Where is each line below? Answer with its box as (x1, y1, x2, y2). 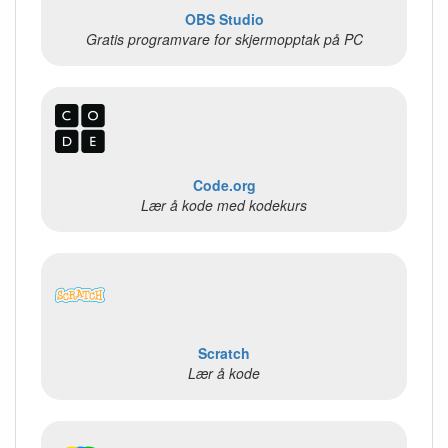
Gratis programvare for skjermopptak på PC (85, 28, 363, 49)
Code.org (192, 175, 256, 196)
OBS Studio (184, 8, 264, 29)
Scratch (198, 342, 250, 363)
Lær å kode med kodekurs (141, 195, 307, 216)
